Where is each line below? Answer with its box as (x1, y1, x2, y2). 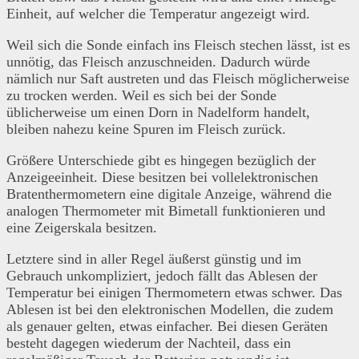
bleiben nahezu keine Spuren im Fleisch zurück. (6, 121, 286, 138)
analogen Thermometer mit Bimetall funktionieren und (6, 203, 325, 220)
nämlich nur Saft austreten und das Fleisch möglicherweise (6, 71, 349, 87)
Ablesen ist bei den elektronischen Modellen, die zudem (6, 301, 333, 318)
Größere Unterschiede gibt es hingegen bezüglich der (6, 152, 316, 169)
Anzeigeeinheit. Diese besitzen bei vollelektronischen (6, 169, 318, 186)
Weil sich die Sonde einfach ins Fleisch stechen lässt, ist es (6, 37, 350, 54)
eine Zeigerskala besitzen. (6, 220, 157, 236)
